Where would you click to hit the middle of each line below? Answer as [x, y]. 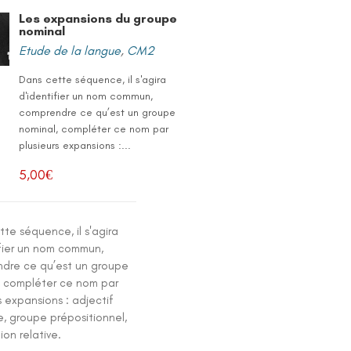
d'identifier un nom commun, [86, 96]
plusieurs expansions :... [75, 145]
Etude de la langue [70, 51]
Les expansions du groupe [98, 18]
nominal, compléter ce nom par [94, 129]
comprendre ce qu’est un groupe [98, 112]
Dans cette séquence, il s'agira [93, 80]
